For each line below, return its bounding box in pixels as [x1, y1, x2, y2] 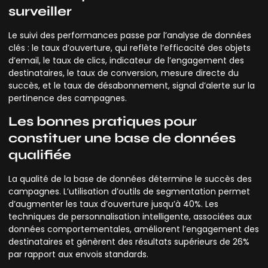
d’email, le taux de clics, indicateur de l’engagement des [8, 54, 244, 66]
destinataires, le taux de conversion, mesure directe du [8, 66, 239, 79]
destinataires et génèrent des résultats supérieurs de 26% [8, 236, 249, 248]
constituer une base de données [8, 130, 236, 147]
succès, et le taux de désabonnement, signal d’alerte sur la [8, 79, 255, 92]
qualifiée [8, 147, 71, 163]
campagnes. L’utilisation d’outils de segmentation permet [8, 185, 250, 198]
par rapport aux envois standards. [8, 248, 148, 261]
